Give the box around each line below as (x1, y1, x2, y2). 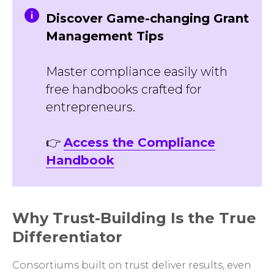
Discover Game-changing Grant (46, 11, 249, 26)
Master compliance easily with (46, 64, 228, 79)
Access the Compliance (64, 135, 215, 150)
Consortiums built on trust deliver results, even (12, 259, 251, 271)
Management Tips (46, 29, 164, 43)
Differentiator (12, 228, 122, 246)
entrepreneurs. (46, 100, 135, 114)
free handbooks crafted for (46, 82, 202, 97)
